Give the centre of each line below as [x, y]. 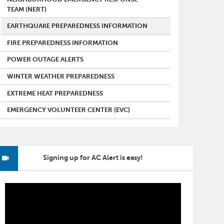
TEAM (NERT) [27, 9]
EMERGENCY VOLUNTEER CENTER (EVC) [69, 110]
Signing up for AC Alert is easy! [93, 158]
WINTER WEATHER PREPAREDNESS [61, 77]
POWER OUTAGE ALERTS [45, 60]
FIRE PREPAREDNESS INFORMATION [63, 43]
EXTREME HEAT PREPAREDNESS [55, 93]
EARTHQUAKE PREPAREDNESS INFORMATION [77, 26]
